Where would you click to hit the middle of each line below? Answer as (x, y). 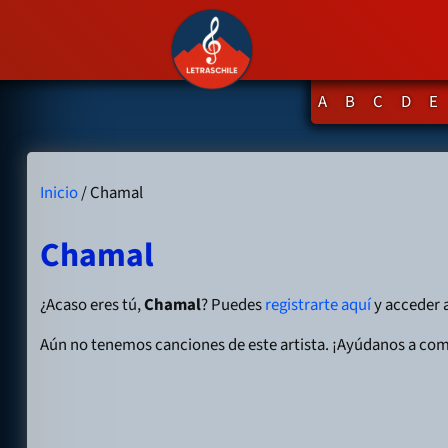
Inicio (59, 192)
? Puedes (233, 305)
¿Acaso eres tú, (92, 305)
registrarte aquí (318, 305)
